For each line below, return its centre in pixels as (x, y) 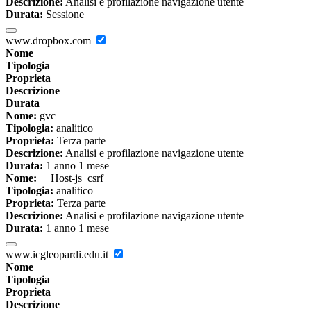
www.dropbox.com (50, 41)
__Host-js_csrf (70, 178)
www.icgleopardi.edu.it (58, 255)
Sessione (64, 15)
